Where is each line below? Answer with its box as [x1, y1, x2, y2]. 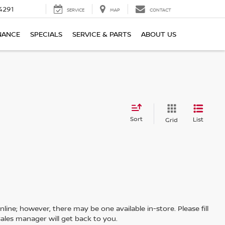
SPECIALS [30, 29, 62, 39]
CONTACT [150, 7, 171, 14]
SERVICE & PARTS [72, 29, 131, 39]
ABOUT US [141, 29, 176, 39]
